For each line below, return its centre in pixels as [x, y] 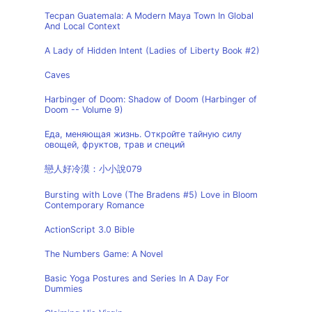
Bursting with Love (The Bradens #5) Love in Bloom [151, 195]
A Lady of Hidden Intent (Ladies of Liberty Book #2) [152, 50]
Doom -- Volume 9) [84, 110]
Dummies [64, 289]
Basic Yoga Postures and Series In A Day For [137, 278]
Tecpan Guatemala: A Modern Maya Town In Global [149, 16]
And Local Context [83, 26]
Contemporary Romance [94, 205]
